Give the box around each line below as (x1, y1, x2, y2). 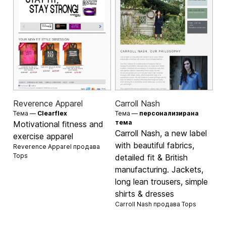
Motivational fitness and (13, 119, 104, 129)
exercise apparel (13, 131, 74, 141)
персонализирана (139, 109, 199, 117)
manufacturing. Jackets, (115, 164, 203, 175)
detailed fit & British (115, 152, 188, 162)
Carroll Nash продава (115, 200, 182, 208)
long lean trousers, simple (115, 176, 208, 187)
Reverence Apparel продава (13, 142, 100, 150)
